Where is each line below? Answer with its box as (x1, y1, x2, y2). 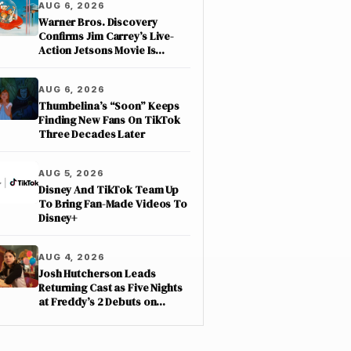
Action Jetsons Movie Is (38, 43, 156, 58)
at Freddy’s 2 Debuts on (38, 295, 157, 309)
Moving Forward (38, 57, 121, 72)
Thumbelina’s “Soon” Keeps (38, 99, 180, 114)
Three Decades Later (38, 127, 145, 142)
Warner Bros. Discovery (38, 15, 157, 30)
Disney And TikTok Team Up (38, 183, 179, 197)
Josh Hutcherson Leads (38, 266, 156, 281)
